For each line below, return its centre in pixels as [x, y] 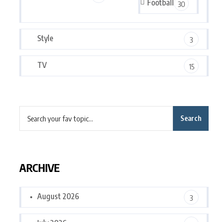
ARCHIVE [40, 167]
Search [191, 118]
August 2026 [58, 196]
